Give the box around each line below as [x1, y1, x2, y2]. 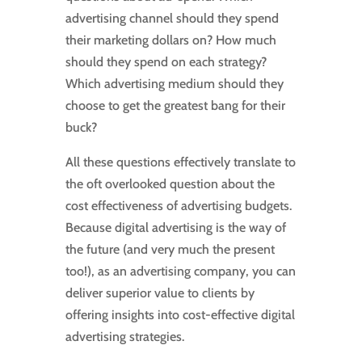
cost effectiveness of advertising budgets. [65, 198, 292, 214]
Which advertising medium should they [65, 76, 284, 92]
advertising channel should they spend [65, 11, 279, 27]
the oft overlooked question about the [65, 176, 275, 192]
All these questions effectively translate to [65, 154, 296, 170]
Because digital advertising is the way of [65, 220, 286, 236]
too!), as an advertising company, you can [65, 263, 296, 280]
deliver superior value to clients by [65, 285, 255, 301]
